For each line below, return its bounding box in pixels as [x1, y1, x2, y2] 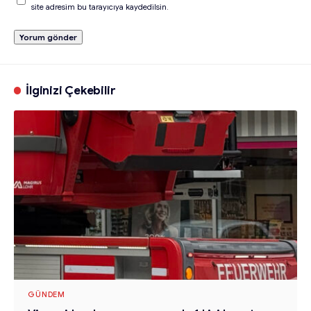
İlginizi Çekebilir [26, 83, 116, 98]
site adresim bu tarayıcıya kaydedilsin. [31, 1, 169, 12]
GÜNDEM [28, 289, 66, 300]
